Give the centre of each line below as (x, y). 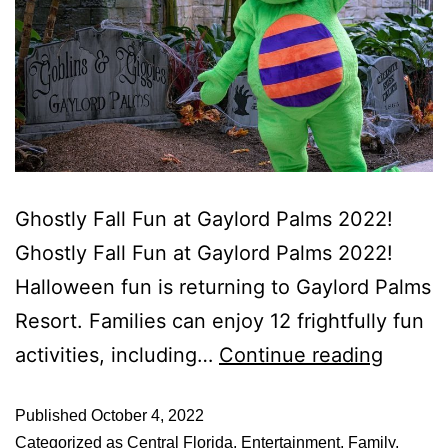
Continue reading (301, 354)
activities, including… (117, 354)
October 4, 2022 (147, 415)
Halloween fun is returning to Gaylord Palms (223, 286)
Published (53, 415)
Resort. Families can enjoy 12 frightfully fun (219, 320)
